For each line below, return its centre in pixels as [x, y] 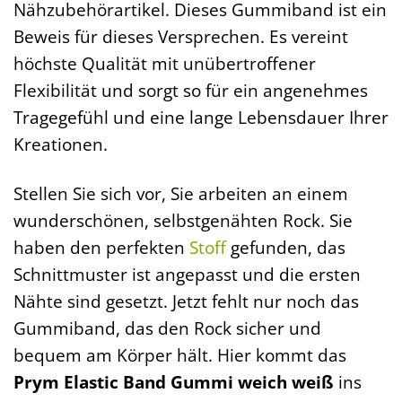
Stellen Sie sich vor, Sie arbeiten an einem [181, 193]
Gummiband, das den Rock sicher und [167, 328]
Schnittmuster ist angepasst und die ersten [187, 274]
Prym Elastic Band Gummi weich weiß [174, 381]
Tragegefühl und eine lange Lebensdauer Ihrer [201, 117]
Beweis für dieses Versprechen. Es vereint [181, 36]
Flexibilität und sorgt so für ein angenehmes [191, 90]
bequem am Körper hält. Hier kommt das [180, 354]
